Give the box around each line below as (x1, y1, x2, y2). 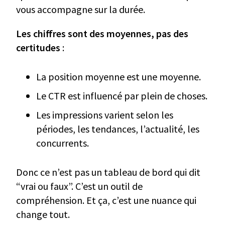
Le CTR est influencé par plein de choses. (36, 89, 207, 102)
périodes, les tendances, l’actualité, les (36, 123, 199, 136)
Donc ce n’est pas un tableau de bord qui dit (16, 166, 200, 179)
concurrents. (36, 137, 89, 150)
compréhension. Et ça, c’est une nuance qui (16, 194, 196, 207)
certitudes (16, 41, 60, 54)
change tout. (16, 208, 70, 221)
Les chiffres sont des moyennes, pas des (16, 27, 188, 40)
